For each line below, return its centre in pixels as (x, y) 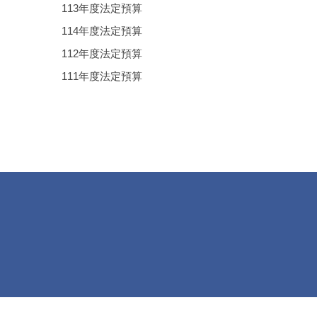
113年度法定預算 (102, 8)
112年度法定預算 (102, 53)
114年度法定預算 (102, 31)
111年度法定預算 (102, 76)
